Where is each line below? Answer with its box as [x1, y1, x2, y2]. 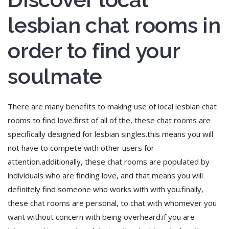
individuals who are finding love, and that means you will [8, 170, 203, 181]
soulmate [8, 64, 102, 89]
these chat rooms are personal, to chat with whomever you [8, 198, 217, 209]
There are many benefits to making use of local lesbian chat [8, 101, 217, 112]
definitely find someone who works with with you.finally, [8, 184, 203, 195]
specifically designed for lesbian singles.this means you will [8, 129, 213, 140]
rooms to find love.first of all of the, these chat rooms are [8, 115, 211, 126]
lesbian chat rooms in [8, 13, 221, 38]
